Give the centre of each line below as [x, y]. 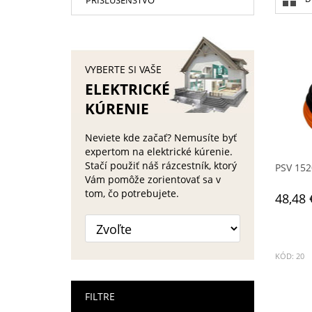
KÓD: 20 [289, 256]
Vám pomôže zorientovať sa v [153, 179]
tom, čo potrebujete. [132, 193]
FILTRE [100, 296]
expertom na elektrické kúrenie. [159, 151]
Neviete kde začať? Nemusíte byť [161, 138]
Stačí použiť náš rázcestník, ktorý [161, 165]
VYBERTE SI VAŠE [123, 69]
